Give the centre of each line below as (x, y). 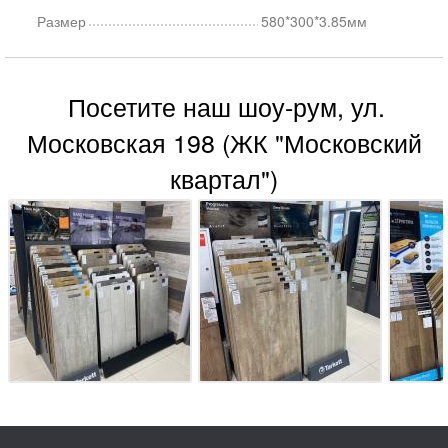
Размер (61, 21)
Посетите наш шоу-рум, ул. (226, 106)
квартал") (224, 178)
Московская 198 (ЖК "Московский (224, 142)
